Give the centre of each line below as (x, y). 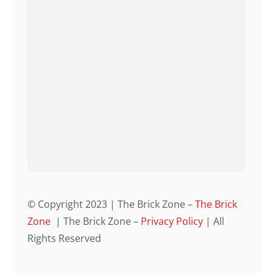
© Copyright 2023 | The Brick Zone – (112, 204)
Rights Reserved (65, 238)
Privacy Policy (172, 221)
